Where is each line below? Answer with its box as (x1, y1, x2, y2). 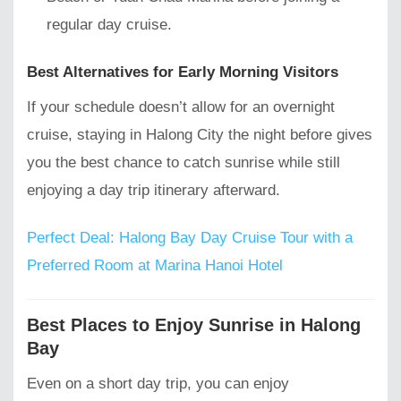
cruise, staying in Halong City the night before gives (27, 126, 372, 144)
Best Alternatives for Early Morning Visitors (27, 63, 338, 81)
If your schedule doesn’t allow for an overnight (27, 98, 335, 116)
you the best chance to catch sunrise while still (27, 154, 340, 172)
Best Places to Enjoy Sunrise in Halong (27, 315, 361, 336)
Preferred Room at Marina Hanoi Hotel (27, 257, 283, 275)
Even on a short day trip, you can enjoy (27, 374, 289, 392)
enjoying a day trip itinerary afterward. (27, 182, 280, 200)
